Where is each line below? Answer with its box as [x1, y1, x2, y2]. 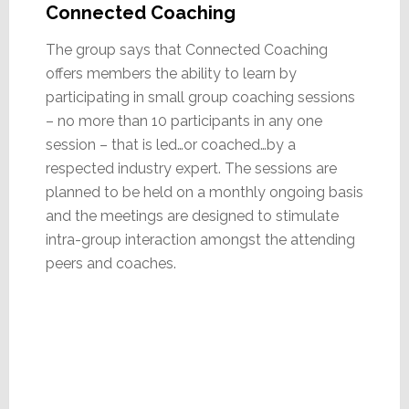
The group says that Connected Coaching [45, 40, 328, 58]
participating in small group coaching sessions [45, 88, 355, 106]
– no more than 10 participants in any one [45, 111, 322, 130]
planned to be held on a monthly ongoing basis [45, 183, 363, 201]
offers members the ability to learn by [45, 64, 297, 82]
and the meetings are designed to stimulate [45, 206, 339, 225]
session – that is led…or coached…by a [45, 135, 296, 153]
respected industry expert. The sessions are [45, 159, 337, 177]
